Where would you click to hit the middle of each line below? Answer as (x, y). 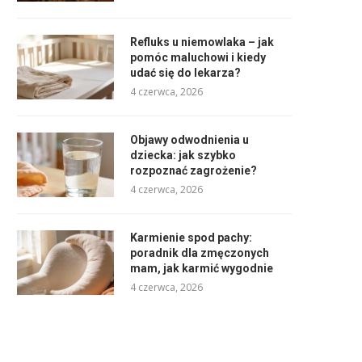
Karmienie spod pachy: (191, 237)
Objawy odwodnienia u (189, 139)
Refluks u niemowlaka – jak (202, 42)
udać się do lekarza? (185, 72)
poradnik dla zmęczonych (200, 253)
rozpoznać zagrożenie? (194, 170)
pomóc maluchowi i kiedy (198, 57)
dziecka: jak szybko (183, 155)
